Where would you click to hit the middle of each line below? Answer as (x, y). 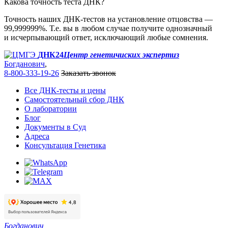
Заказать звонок (89, 73)
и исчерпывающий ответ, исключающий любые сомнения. (106, 37)
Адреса (37, 136)
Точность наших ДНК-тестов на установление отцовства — (108, 19)
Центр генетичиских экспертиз (121, 54)
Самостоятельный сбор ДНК (74, 99)
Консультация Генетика (65, 145)
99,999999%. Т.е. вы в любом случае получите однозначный (108, 28)
